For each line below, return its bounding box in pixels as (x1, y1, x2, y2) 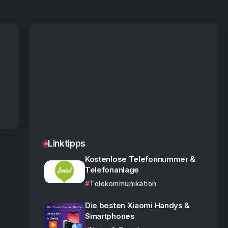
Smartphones (84, 211, 135, 221)
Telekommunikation (90, 180, 157, 188)
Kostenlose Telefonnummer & (84, 154, 196, 164)
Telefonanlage (84, 165, 139, 175)
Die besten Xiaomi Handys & (84, 201, 190, 210)
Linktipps (47, 138, 85, 149)
